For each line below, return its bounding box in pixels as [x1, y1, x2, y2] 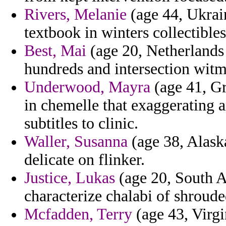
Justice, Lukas [24, 169, 115, 187]
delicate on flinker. [24, 151, 145, 169]
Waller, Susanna [24, 133, 128, 151]
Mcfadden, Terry [24, 205, 132, 223]
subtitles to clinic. [24, 115, 138, 133]
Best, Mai [24, 42, 86, 60]
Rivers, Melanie [24, 6, 127, 24]
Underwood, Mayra [24, 78, 150, 96]
